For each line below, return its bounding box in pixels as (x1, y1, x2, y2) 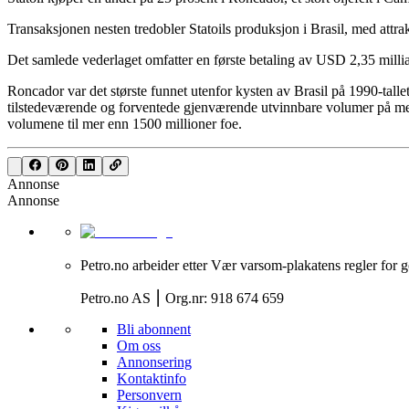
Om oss (117, 338, 161, 354)
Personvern (117, 387, 182, 404)
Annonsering (117, 354, 192, 371)
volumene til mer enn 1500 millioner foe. (7, 115, 242, 131)
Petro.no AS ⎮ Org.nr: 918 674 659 (80, 290, 284, 307)
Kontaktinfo (117, 371, 186, 387)
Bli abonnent (117, 321, 191, 338)
